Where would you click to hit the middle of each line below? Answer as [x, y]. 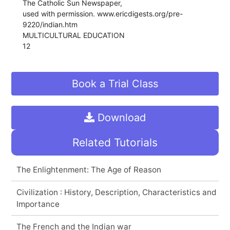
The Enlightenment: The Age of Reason [89, 169]
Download [120, 117]
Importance [38, 204]
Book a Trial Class [115, 83]
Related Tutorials [115, 142]
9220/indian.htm [50, 24]
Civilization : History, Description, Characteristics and [116, 192]
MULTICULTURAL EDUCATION [74, 35]
